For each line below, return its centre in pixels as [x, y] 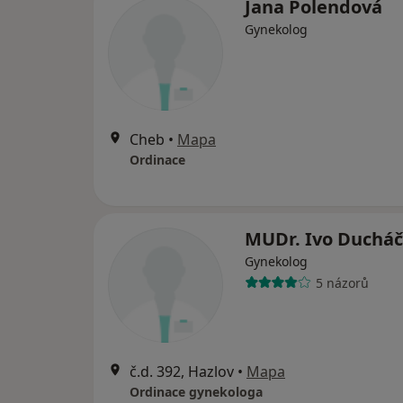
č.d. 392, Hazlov [182, 372]
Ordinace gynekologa [196, 392]
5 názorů [342, 282]
